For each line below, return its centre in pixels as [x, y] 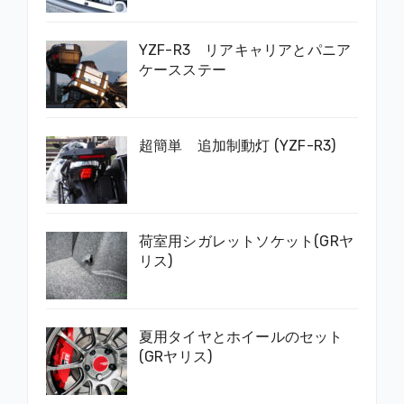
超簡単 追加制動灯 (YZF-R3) [237, 145]
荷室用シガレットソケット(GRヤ [246, 241]
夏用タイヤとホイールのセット [241, 336]
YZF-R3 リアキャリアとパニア [245, 50]
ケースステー [182, 69]
